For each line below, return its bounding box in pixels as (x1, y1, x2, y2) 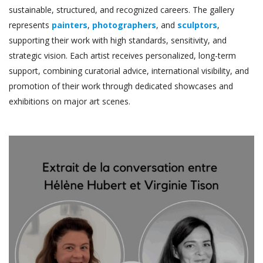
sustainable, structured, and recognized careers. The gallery (9, 4, 234, 15)
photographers (92, 19, 156, 31)
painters (52, 19, 87, 31)
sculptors (177, 19, 217, 31)
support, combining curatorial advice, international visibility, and (9, 65, 249, 76)
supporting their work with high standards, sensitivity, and (9, 34, 227, 46)
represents (9, 19, 52, 31)
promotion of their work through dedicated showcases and (9, 80, 233, 92)
